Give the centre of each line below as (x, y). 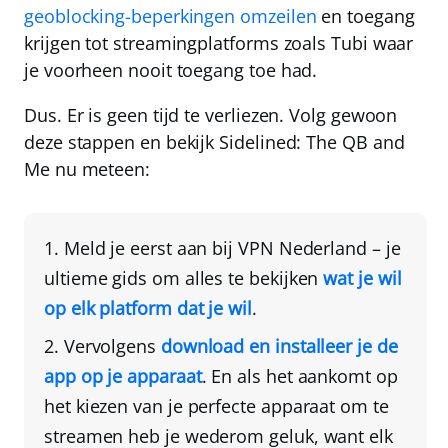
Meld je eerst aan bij (151, 248)
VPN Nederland (302, 248)
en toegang (365, 16)
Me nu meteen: (87, 169)
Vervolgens (112, 346)
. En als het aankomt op (299, 376)
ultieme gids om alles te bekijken (184, 278)
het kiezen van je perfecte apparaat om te (216, 406)
